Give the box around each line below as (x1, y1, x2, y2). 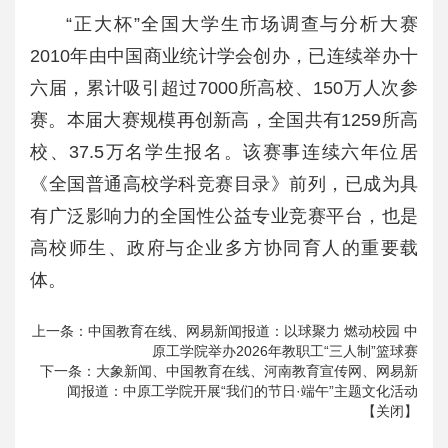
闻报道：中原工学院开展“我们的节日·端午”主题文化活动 (67, 383, 418, 399)
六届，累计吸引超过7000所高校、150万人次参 (30, 78, 418, 98)
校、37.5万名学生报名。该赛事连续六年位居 (30, 142, 418, 162)
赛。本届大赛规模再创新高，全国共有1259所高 (30, 110, 418, 130)
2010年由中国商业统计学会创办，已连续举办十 (30, 46, 418, 66)
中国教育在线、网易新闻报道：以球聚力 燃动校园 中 (88, 323, 418, 339)
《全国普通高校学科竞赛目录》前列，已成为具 (30, 174, 418, 194)
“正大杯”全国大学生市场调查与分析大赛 (66, 14, 418, 34)
